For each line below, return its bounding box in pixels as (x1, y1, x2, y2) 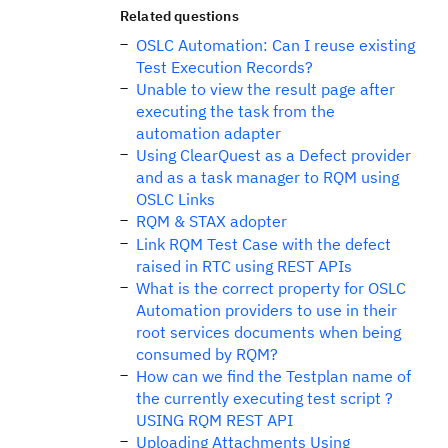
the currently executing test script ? (136, 388, 393, 408)
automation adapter (136, 123, 281, 143)
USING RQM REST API (136, 410, 293, 430)
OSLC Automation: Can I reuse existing (136, 35, 415, 55)
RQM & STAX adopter (136, 211, 287, 231)
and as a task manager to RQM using (136, 167, 399, 187)
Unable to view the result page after (136, 79, 395, 99)
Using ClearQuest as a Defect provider (136, 145, 411, 165)
